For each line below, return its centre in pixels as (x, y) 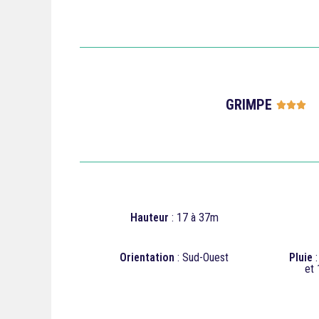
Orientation (147, 257)
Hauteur (149, 218)
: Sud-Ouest (202, 257)
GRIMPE (249, 105)
